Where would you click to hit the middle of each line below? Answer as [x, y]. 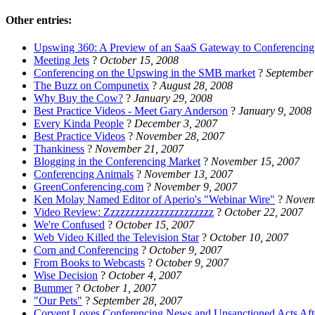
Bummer [53, 288]
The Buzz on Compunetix [91, 86]
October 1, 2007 [120, 288]
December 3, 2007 [176, 124]
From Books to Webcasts [89, 263]
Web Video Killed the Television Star [116, 238]
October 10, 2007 [249, 238]
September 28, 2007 [137, 301]
